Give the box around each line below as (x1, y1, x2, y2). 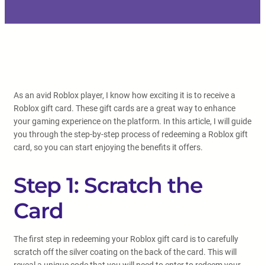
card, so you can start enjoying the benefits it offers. (14, 143, 203, 152)
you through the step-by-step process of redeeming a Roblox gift (14, 130, 248, 139)
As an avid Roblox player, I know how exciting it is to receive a (14, 91, 235, 100)
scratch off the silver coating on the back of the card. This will (14, 247, 237, 257)
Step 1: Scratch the (14, 172, 202, 198)
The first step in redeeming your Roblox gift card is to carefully (14, 234, 238, 244)
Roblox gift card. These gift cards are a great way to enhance (14, 104, 235, 113)
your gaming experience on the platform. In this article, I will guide (14, 117, 251, 126)
